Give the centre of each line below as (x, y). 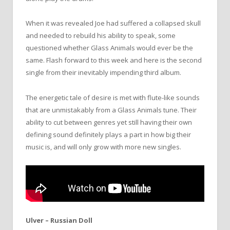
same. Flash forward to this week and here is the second (114, 60)
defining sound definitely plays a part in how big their (108, 134)
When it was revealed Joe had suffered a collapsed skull (113, 23)
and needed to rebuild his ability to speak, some (101, 36)
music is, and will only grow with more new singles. (103, 147)
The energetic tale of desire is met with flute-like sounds (113, 97)
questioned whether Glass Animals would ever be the (109, 48)
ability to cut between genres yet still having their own (109, 122)
